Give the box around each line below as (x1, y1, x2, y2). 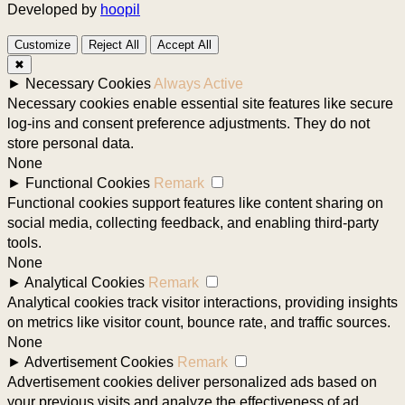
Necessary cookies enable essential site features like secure (7, 95, 393, 111)
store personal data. (7, 135, 134, 151)
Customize (14, 37, 71, 52)
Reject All (89, 37, 139, 52)
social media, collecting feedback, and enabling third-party (7, 214, 379, 231)
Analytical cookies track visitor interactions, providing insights (7, 294, 398, 310)
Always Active (154, 75, 243, 91)
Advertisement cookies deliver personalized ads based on (7, 373, 377, 390)
